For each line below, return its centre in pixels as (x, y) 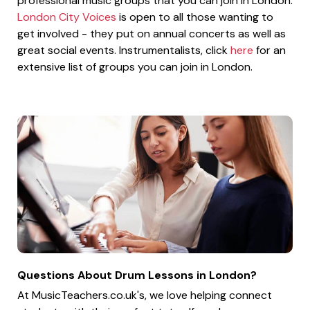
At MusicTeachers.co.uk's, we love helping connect (145, 295)
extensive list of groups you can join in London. (135, 67)
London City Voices (67, 17)
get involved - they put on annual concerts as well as (152, 34)
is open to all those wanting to (195, 17)
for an (270, 51)
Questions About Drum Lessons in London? (137, 275)
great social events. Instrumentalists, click (124, 51)
